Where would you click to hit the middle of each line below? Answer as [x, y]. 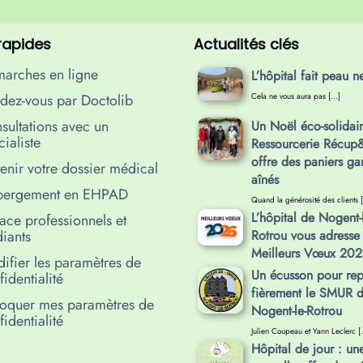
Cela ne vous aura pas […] [295, 96]
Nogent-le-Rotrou [296, 311]
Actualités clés [246, 44]
